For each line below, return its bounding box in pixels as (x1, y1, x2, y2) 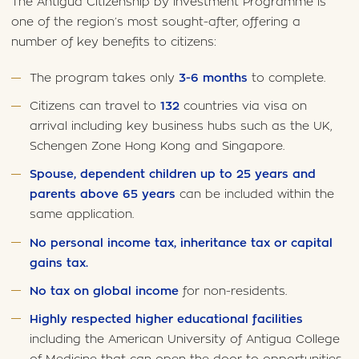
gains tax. (30, 256, 89, 269)
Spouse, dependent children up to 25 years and (30, 168, 317, 181)
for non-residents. (179, 284, 288, 297)
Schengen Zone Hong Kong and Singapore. (30, 140, 285, 153)
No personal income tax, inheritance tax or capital (30, 236, 333, 249)
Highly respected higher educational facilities (30, 313, 304, 325)
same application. (30, 208, 135, 221)
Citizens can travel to (30, 100, 161, 113)
